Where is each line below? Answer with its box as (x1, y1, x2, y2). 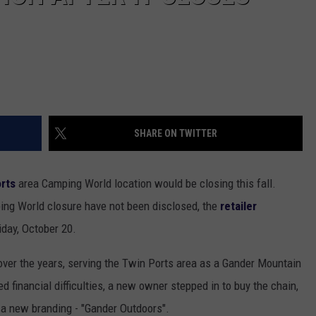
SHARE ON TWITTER (134, 128, 217, 140)
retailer (217, 199, 257, 214)
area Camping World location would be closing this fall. (16, 176, 276, 191)
